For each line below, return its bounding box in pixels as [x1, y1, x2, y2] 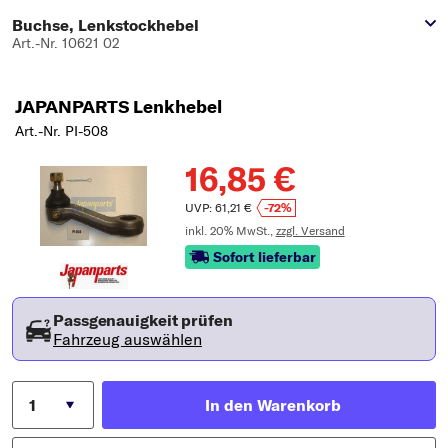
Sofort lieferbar [212, 247, 316, 266]
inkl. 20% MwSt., [184, 222, 276, 238]
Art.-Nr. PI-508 [15, 121, 108, 140]
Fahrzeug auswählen [53, 328, 202, 349]
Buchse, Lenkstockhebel [12, 14, 199, 35]
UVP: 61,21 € [184, 199, 252, 215]
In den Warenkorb [205, 394, 341, 415]
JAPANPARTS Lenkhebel [15, 94, 222, 118]
